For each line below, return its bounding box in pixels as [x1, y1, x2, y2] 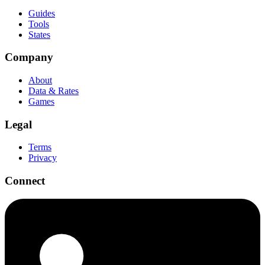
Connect [5, 174, 45, 188]
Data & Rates [28, 85, 79, 96]
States [28, 29, 50, 40]
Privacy [28, 153, 57, 163]
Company [5, 51, 53, 64]
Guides [28, 8, 55, 18]
